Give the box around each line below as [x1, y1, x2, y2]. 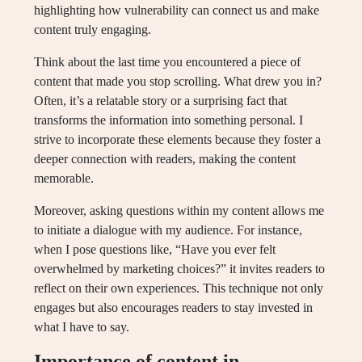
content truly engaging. [34, 23, 151, 36]
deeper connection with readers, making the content [34, 152, 296, 166]
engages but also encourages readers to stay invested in [34, 301, 313, 314]
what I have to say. [34, 320, 129, 334]
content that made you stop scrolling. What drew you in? [34, 74, 322, 88]
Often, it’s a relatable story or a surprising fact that [34, 94, 287, 107]
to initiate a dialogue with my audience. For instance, [34, 223, 302, 237]
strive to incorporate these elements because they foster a [34, 133, 321, 146]
